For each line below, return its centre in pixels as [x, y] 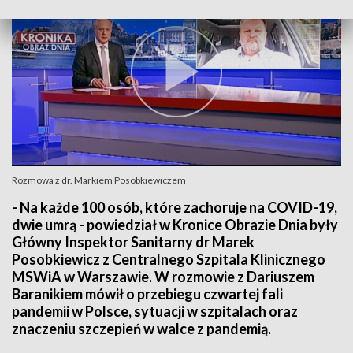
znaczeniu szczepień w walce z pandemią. [141, 329]
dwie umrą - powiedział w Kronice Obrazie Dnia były [175, 225]
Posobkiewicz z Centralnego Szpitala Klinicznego [169, 259]
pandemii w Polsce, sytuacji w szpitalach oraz [155, 311]
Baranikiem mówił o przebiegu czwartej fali [147, 294]
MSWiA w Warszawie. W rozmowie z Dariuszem [163, 277]
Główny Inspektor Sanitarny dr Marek [133, 242]
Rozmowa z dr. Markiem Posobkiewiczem [99, 180]
